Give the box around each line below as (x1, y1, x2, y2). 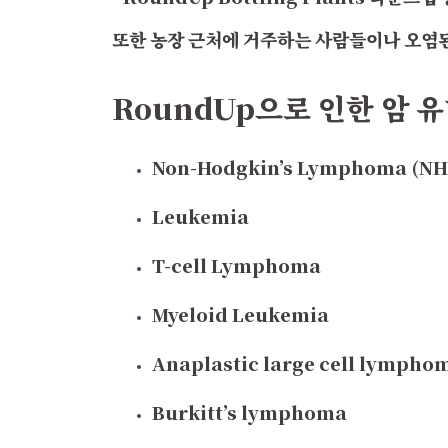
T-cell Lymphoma (152, 252, 321, 278)
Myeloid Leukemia (152, 301, 329, 327)
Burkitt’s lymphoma (152, 399, 347, 425)
